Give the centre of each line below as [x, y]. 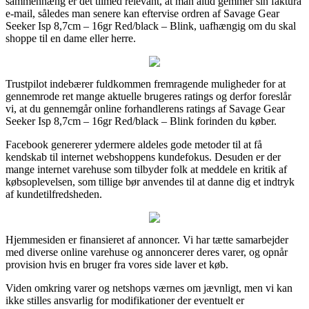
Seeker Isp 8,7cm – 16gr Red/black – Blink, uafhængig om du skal [151, 26]
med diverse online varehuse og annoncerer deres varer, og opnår [147, 252]
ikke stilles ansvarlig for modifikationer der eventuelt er [125, 300]
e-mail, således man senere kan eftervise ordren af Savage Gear [142, 13]
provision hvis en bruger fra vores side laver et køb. [117, 264]
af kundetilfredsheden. [54, 194]
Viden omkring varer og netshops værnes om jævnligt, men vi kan [149, 288]
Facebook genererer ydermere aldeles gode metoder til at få [134, 144]
